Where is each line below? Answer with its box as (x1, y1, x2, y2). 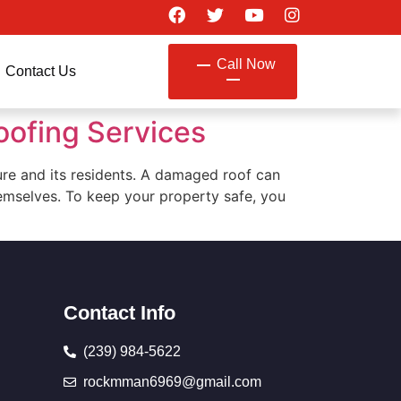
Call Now (216, 56, 276, 72)
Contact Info (63, 302, 175, 325)
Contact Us (4, 64, 76, 79)
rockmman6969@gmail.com (83, 374, 262, 390)
